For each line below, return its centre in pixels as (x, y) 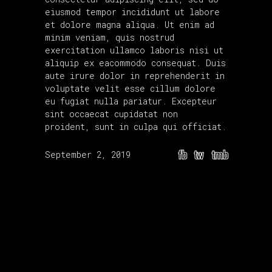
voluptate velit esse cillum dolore (130, 88)
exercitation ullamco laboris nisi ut (134, 50)
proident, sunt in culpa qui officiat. (136, 126)
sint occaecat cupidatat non (111, 114)
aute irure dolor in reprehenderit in (135, 75)
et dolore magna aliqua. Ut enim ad (130, 24)
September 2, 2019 (88, 155)
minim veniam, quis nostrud (110, 37)
